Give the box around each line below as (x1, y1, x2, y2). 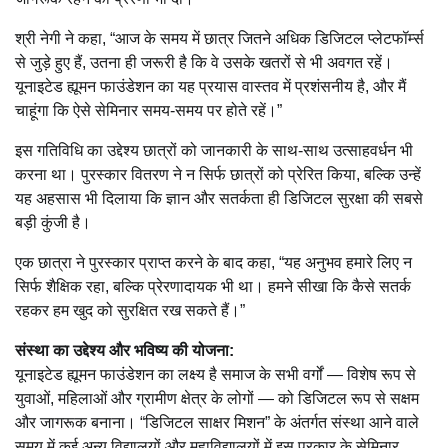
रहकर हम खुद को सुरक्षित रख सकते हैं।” (15, 301, 245, 319)
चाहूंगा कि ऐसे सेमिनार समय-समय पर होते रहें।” (15, 101, 282, 119)
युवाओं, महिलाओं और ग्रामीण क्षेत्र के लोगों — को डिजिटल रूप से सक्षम (15, 389, 419, 407)
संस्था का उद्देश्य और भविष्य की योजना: (15, 341, 234, 359)
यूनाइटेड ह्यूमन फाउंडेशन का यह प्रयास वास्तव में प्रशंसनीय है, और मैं (15, 77, 406, 95)
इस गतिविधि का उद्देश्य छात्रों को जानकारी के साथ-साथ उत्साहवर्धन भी (15, 141, 413, 159)
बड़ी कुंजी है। (15, 213, 91, 231)
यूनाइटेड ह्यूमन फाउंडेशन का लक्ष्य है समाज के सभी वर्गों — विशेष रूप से (15, 365, 416, 383)
